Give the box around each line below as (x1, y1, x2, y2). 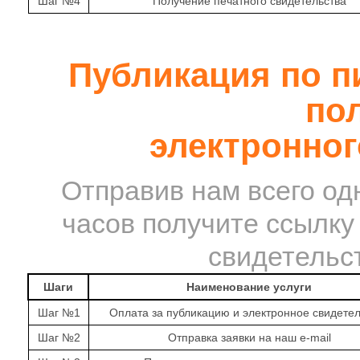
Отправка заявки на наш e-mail (167, 331, 331, 344)
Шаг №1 (37, 306, 80, 319)
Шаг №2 (37, 331, 80, 344)
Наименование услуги (186, 280, 312, 293)
